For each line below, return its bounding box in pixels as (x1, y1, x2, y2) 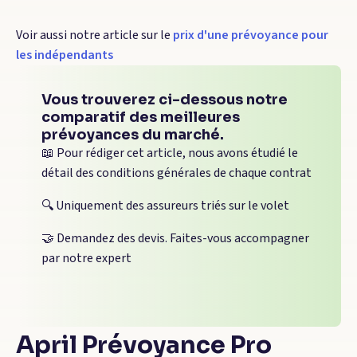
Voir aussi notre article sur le (16, 26, 173, 44)
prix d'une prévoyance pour (173, 26, 328, 44)
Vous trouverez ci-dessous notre (41, 91, 288, 108)
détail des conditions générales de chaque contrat (41, 164, 312, 182)
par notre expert (41, 249, 131, 267)
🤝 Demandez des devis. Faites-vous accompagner (41, 229, 309, 247)
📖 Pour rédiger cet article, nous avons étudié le (41, 144, 298, 162)
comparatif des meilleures (41, 108, 240, 126)
